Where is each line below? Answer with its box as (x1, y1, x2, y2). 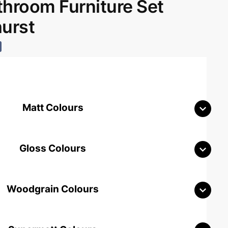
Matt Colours (22, 101, 83, 113)
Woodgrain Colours (7, 183, 99, 195)
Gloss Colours (19, 142, 87, 154)
